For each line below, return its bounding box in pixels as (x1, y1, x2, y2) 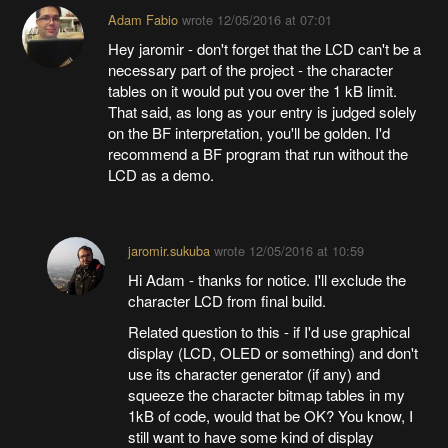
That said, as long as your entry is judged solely (107, 101, 417, 123)
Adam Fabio (107, 10, 178, 30)
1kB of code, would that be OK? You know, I (127, 405, 413, 427)
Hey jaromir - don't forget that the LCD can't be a (107, 38, 421, 60)
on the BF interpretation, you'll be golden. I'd (107, 122, 390, 144)
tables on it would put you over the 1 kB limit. (107, 80, 397, 102)
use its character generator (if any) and (127, 363, 380, 385)
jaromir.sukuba (127, 241, 210, 261)
